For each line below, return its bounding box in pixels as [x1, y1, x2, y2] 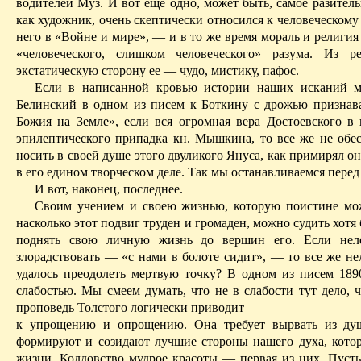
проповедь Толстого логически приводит [16, 300, 244, 314]
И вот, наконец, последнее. [34, 181, 183, 196]
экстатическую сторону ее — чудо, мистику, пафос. [16, 63, 299, 77]
